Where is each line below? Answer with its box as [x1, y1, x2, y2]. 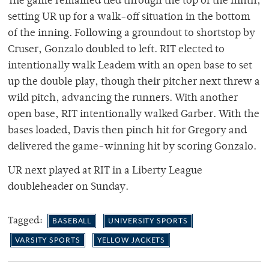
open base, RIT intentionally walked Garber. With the [8, 109, 259, 121]
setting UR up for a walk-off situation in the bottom [8, 12, 250, 23]
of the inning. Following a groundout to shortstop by [8, 28, 255, 40]
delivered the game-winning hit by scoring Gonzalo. [8, 142, 256, 153]
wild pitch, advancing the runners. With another [8, 93, 238, 104]
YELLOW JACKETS [97, 237, 166, 244]
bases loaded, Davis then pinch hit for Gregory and [8, 125, 247, 137]
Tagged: [8, 216, 45, 226]
